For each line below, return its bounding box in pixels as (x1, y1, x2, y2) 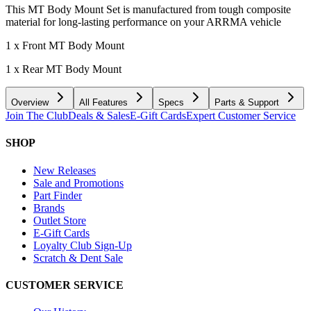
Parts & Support (215, 97, 279, 108)
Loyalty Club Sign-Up (33, 239, 132, 251)
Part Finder (33, 189, 82, 201)
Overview (11, 97, 49, 108)
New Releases (33, 164, 96, 176)
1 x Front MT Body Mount (6, 40, 124, 52)
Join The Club (6, 110, 68, 122)
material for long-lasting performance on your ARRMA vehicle (6, 16, 281, 28)
